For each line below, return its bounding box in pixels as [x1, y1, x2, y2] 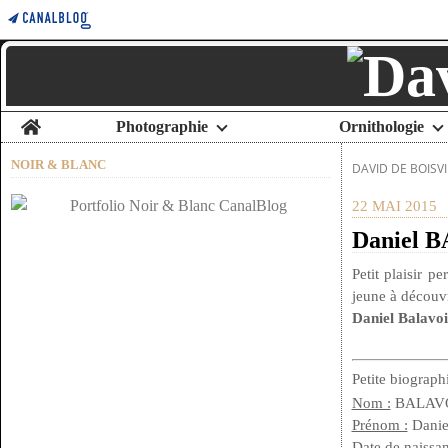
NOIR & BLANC [11, 157, 106, 172]
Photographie [115, 118, 208, 135]
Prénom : [351, 417, 408, 433]
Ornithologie [339, 118, 424, 135]
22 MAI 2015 [351, 198, 437, 214]
